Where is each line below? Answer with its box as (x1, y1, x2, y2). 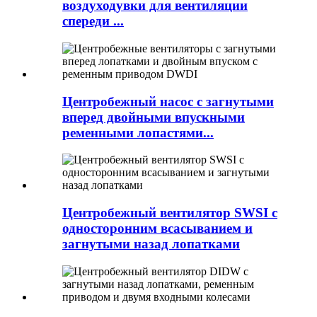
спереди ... (62, 13, 124, 29)
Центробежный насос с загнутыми (62, 93, 274, 109)
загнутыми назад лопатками (62, 236, 240, 251)
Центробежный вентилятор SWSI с (62, 205, 277, 220)
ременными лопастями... (62, 125, 214, 140)
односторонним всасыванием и (62, 221, 253, 236)
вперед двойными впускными (62, 109, 245, 125)
